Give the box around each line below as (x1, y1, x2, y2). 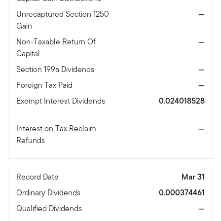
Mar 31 (182, 171, 205, 183)
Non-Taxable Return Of (16, 36, 96, 48)
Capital (16, 48, 42, 60)
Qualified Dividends (16, 203, 84, 215)
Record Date (16, 171, 61, 183)
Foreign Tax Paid (16, 79, 74, 91)
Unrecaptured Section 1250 (16, 8, 109, 20)
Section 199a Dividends (16, 64, 96, 75)
